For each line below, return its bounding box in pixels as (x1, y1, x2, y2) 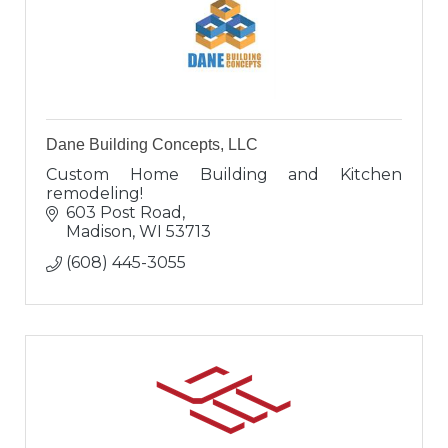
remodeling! (46, 184, 143, 204)
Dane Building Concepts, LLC (46, 136, 258, 154)
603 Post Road (66, 203, 182, 223)
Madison (66, 222, 132, 242)
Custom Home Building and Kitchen (46, 165, 402, 185)
